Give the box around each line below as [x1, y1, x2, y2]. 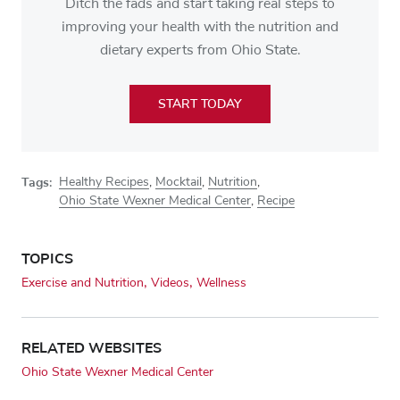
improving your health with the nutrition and [62, 19, 338, 34]
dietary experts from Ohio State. [99, 42, 301, 57]
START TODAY [158, 95, 242, 112]
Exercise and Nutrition [21, 276, 144, 289]
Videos [151, 276, 189, 289]
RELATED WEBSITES [21, 337, 162, 358]
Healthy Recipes [59, 175, 149, 188]
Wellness [196, 276, 246, 289]
